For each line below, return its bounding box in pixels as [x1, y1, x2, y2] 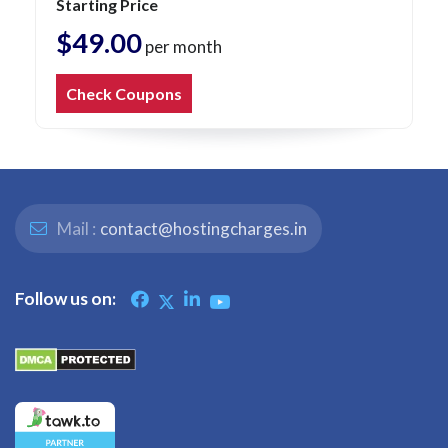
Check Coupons [66, 84, 182, 104]
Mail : [54, 218, 96, 240]
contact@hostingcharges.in [100, 218, 307, 240]
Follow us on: [15, 288, 116, 310]
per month [142, 36, 222, 58]
